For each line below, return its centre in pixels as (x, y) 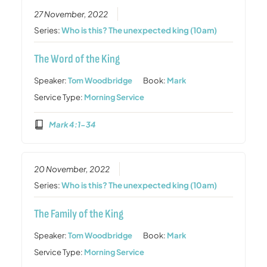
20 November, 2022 (72, 169)
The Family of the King (79, 214)
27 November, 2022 (71, 14)
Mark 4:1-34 (72, 124)
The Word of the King (77, 59)
